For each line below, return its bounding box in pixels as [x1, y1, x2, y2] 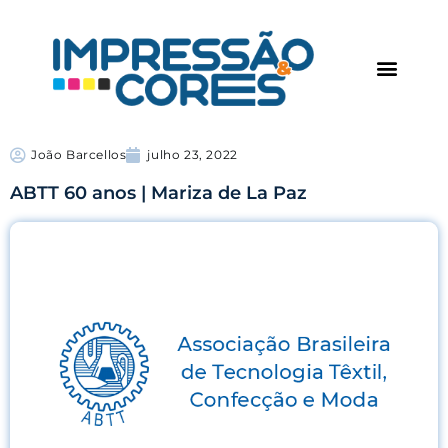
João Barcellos [31, 147, 127, 163]
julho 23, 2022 [147, 147, 238, 163]
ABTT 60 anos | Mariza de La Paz [10, 182, 307, 205]
